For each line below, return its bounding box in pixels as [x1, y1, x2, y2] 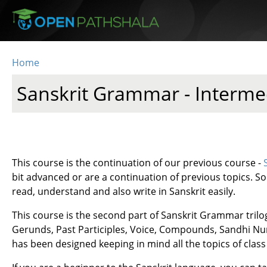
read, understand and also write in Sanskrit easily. [12, 184, 236, 198]
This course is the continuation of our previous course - [12, 156, 264, 169]
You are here [12, 67, 100, 88]
